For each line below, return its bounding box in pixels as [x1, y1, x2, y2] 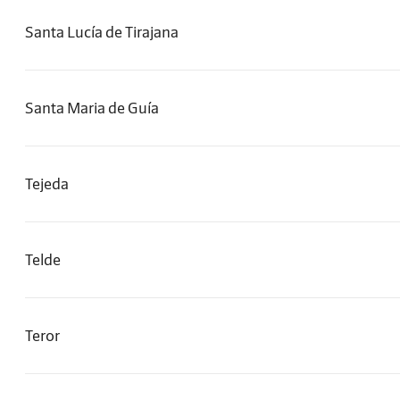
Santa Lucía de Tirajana [25, 21, 179, 43]
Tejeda [25, 173, 69, 195]
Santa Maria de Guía [25, 97, 159, 119]
